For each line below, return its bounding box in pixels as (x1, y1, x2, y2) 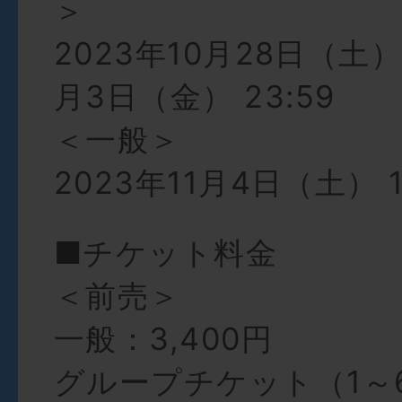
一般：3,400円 (54, 320, 274, 358)
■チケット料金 (54, 234, 278, 272)
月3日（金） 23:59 (54, 78, 336, 116)
